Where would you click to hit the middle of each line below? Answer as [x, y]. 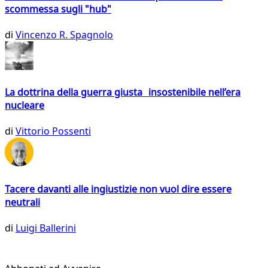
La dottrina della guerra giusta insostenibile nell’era [123, 92]
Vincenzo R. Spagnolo [64, 34]
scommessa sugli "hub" [58, 9]
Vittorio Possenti [53, 131]
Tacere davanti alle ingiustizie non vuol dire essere [118, 189]
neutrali [22, 202]
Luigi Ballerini [46, 228]
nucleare [25, 106]
